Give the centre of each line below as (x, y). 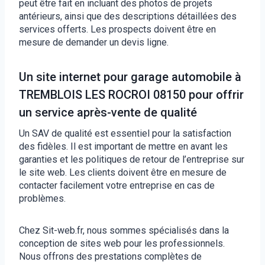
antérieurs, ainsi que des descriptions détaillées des (128, 16)
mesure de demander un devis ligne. (94, 42)
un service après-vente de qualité (108, 112)
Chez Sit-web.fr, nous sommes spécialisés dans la (124, 230)
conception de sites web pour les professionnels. (122, 243)
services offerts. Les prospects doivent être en (117, 29)
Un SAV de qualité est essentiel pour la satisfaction (125, 133)
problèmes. (42, 198)
